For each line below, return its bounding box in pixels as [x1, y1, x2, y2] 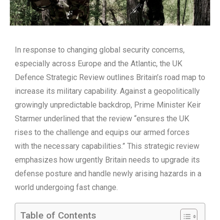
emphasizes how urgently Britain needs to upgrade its [15, 155, 200, 165]
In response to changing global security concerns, [15, 45, 185, 55]
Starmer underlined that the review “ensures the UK [15, 114, 189, 124]
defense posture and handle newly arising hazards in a [15, 169, 201, 179]
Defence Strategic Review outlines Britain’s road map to [15, 73, 205, 82]
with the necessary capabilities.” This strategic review [15, 141, 199, 151]
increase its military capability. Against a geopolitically [15, 86, 200, 96]
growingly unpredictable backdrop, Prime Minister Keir [15, 100, 201, 110]
